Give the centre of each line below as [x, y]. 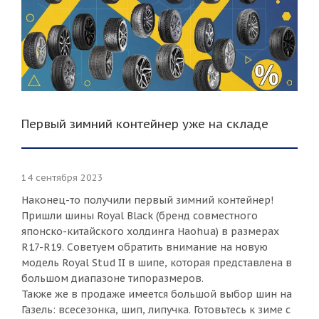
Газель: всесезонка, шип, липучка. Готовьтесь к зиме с [156, 309]
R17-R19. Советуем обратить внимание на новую [145, 247]
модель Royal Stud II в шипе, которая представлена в [157, 262]
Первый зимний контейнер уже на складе [145, 124]
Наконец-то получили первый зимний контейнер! [147, 200]
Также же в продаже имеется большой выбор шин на [157, 294]
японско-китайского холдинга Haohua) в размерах [150, 231]
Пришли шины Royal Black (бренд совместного [140, 215]
